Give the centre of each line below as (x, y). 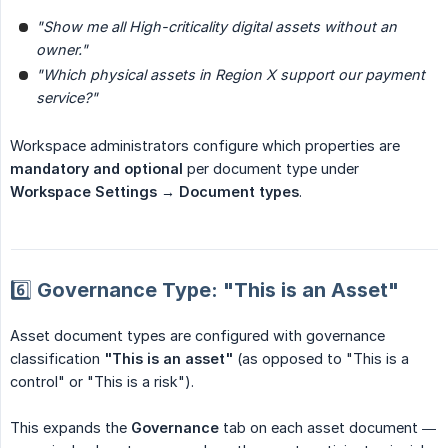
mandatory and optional (96, 168)
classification (57, 358)
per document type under (271, 168)
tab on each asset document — (327, 427)
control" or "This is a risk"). (102, 381)
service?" (67, 97)
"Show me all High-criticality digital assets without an (216, 26)
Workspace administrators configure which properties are (205, 145)
